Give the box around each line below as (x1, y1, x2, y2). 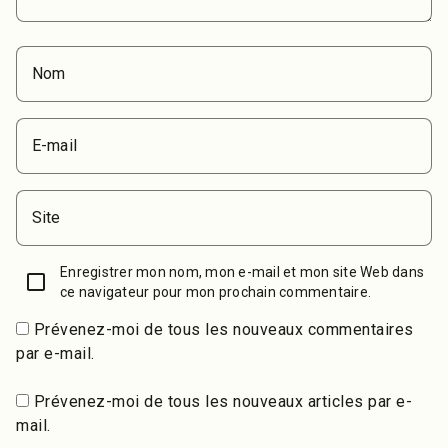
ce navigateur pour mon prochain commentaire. (60, 283, 371, 300)
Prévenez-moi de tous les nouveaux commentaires (33, 319, 414, 339)
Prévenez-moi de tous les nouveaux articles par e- (33, 391, 412, 411)
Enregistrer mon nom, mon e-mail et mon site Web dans (60, 263, 424, 280)
